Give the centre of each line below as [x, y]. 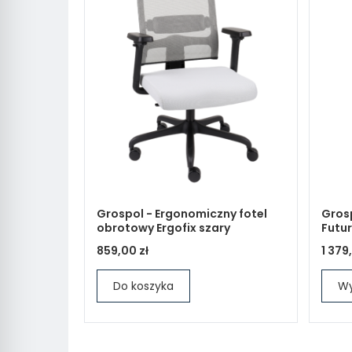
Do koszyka [143, 286]
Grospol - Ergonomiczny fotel [182, 214]
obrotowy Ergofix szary [163, 228]
